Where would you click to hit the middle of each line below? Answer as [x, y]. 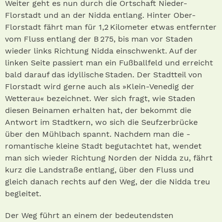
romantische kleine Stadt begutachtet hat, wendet [103, 146]
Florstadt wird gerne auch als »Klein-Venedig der [100, 87]
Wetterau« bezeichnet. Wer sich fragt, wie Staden [100, 99]
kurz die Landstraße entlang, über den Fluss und [99, 170]
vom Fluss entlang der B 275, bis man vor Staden [99, 39]
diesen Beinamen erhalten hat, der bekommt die [98, 111]
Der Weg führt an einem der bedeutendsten [89, 216]
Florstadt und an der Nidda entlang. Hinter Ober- [100, 15]
